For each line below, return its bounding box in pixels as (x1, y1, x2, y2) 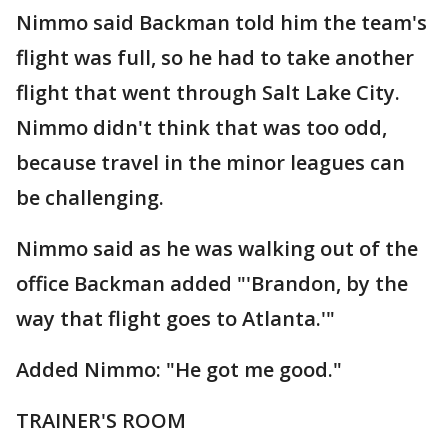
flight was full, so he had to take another (16, 44, 414, 72)
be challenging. (16, 184, 164, 212)
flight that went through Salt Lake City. (16, 79, 400, 107)
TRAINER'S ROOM (16, 407, 186, 435)
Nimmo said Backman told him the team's (16, 9, 427, 37)
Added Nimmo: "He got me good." (16, 356, 342, 384)
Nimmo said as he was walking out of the (16, 235, 418, 263)
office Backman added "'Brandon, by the (16, 270, 408, 298)
